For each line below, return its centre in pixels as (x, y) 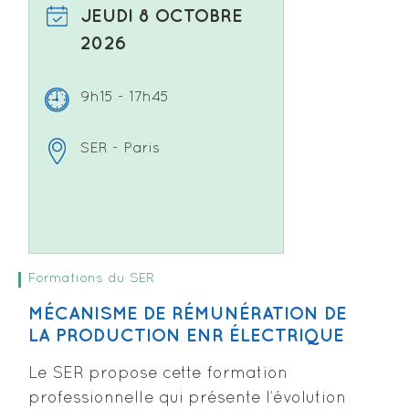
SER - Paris (120, 149)
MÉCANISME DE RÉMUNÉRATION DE (188, 315)
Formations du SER (92, 279)
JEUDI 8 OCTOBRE (162, 17)
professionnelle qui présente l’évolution (187, 399)
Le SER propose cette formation (158, 374)
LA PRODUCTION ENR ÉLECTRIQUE (186, 336)
